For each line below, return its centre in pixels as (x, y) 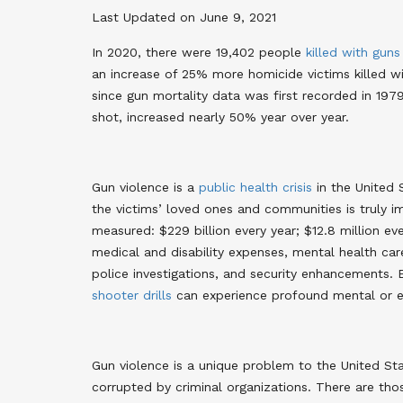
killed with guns (353, 52)
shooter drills (132, 295)
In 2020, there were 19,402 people (199, 52)
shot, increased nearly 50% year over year (219, 116)
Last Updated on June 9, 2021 (184, 17)
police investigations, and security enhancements (241, 273)
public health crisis (255, 187)
